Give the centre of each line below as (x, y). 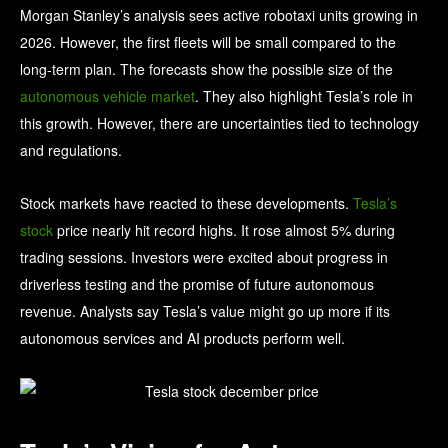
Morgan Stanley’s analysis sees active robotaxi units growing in (219, 15)
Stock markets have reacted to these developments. (186, 203)
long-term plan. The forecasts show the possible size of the (206, 69)
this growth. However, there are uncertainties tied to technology (219, 123)
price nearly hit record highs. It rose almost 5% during (224, 230)
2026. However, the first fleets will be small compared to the (208, 42)
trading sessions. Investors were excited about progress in (204, 257)
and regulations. (71, 150)
